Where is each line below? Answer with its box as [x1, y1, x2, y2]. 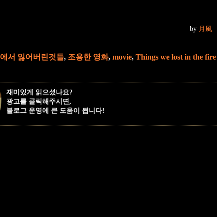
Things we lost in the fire [136, 52, 216, 62]
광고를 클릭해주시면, [6, 97, 71, 105]
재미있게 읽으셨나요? [6, 88, 73, 96]
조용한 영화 [68, 52, 108, 62]
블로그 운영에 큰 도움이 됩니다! [6, 107, 105, 114]
